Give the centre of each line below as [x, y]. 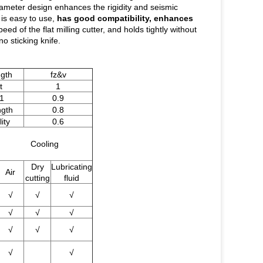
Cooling [45, 144]
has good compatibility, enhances [125, 18]
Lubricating [72, 167]
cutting [37, 178]
